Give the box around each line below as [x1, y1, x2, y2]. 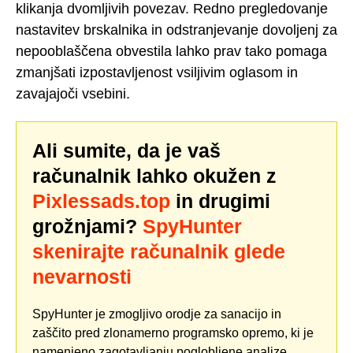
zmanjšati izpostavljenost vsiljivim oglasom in [16, 64, 298, 80]
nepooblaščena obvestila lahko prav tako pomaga [16, 43, 327, 59]
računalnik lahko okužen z [32, 165, 277, 188]
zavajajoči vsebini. [16, 85, 130, 102]
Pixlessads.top [32, 190, 170, 213]
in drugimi [170, 190, 270, 213]
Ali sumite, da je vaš [32, 139, 221, 162]
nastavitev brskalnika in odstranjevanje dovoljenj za [16, 21, 337, 38]
